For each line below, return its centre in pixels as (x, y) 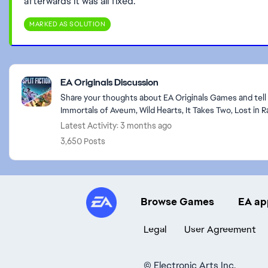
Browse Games (177, 201)
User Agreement (220, 229)
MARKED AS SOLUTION (67, 24)
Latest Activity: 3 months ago (116, 126)
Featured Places (52, 71)
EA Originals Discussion (109, 82)
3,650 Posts (83, 141)
